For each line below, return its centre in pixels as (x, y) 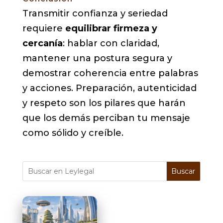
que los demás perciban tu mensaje (106, 118)
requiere (44, 29)
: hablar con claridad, (111, 44)
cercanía (42, 44)
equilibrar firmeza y (111, 29)
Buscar (183, 171)
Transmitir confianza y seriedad (95, 14)
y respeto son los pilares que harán (104, 103)
